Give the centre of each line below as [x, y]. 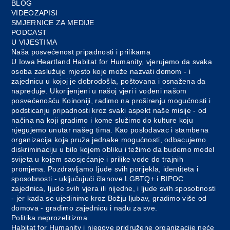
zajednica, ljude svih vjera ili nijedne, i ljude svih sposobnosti [114, 189]
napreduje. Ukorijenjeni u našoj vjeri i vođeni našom [99, 91]
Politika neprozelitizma [51, 218]
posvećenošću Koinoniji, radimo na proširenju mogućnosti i [111, 101]
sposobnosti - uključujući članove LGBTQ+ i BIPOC [98, 179]
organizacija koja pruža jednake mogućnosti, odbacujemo [109, 140]
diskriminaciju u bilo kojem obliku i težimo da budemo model [113, 150]
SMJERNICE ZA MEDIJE [53, 23]
